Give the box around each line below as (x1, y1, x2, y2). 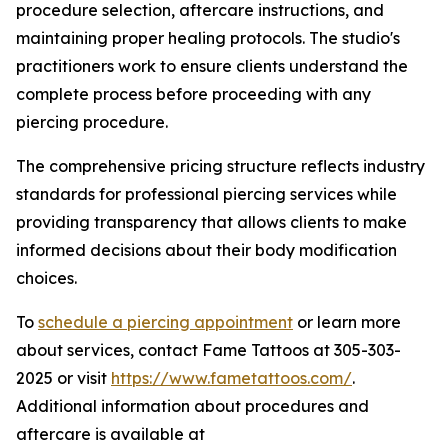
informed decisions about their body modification (16, 240, 397, 261)
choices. (16, 268, 77, 289)
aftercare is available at (16, 424, 205, 445)
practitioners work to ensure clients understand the (16, 56, 408, 77)
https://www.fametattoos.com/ (111, 368, 352, 389)
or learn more (293, 312, 401, 333)
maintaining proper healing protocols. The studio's (16, 28, 400, 49)
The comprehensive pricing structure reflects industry (16, 156, 425, 177)
